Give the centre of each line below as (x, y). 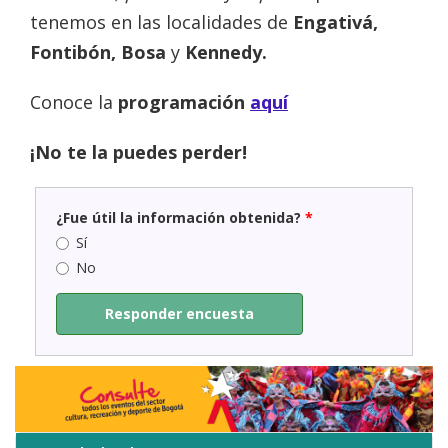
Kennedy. (226, 52)
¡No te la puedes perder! (138, 152)
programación (181, 102)
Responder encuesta (179, 314)
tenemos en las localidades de (161, 22)
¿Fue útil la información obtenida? (180, 218)
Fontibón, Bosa (100, 52)
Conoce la (71, 102)
